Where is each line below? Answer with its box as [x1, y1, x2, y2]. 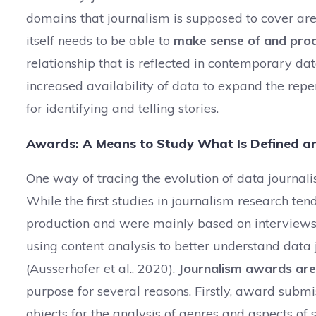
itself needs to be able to [26, 32, 174, 49]
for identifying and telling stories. [26, 100, 219, 116]
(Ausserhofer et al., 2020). [26, 260, 178, 276]
